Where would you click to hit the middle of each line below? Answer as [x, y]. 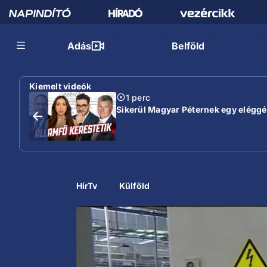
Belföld [188, 46]
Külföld [135, 186]
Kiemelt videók [60, 86]
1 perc [138, 97]
